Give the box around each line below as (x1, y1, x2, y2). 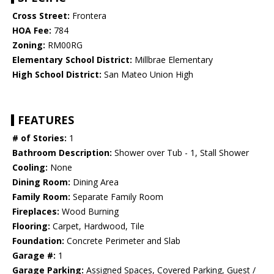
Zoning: (12, 39, 45, 51)
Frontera (70, 10, 106, 22)
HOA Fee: (12, 24, 51, 37)
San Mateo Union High (102, 68, 193, 81)
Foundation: (12, 235, 64, 247)
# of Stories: (12, 132, 67, 144)
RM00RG (45, 39, 83, 51)
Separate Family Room (70, 191, 163, 203)
